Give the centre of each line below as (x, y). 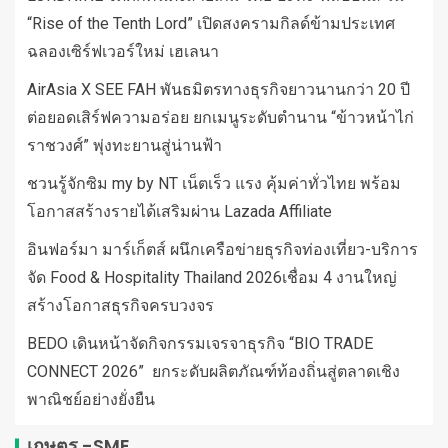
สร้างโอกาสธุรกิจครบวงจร (120, 306)
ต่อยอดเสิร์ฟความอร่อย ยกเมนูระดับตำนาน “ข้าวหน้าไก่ (220, 118)
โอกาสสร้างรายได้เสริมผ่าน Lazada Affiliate (179, 212)
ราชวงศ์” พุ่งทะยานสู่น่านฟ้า (124, 146)
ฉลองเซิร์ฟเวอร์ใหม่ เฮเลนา (123, 52)
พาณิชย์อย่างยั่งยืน (91, 400)
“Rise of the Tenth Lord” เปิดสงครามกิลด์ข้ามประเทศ (211, 24)
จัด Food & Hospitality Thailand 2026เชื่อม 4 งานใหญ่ (212, 278)
